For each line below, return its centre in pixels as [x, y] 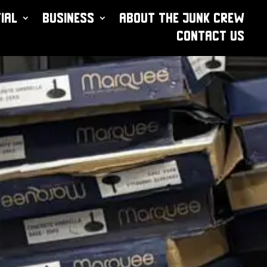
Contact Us [211, 36]
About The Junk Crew [183, 18]
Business [69, 18]
